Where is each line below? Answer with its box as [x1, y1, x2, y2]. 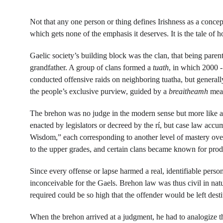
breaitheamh [169, 87, 208, 96]
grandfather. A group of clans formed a [30, 63, 153, 72]
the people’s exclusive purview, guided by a [30, 87, 169, 96]
